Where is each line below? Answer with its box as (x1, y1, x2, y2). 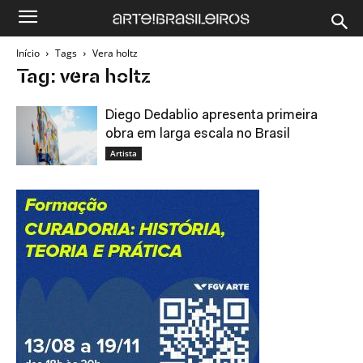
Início (16, 46, 40, 60)
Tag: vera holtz (16, 68, 151, 88)
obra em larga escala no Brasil (105, 127, 290, 141)
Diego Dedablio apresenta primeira (105, 109, 318, 122)
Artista (110, 147, 137, 159)
